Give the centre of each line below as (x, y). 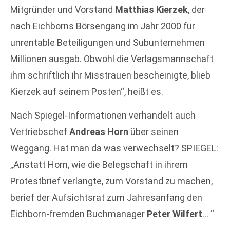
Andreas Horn (99, 132)
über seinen (154, 132)
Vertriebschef (40, 132)
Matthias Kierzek (151, 9)
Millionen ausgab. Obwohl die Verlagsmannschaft (112, 59)
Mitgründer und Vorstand (63, 9)
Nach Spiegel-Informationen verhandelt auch (103, 116)
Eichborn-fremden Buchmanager (79, 214)
